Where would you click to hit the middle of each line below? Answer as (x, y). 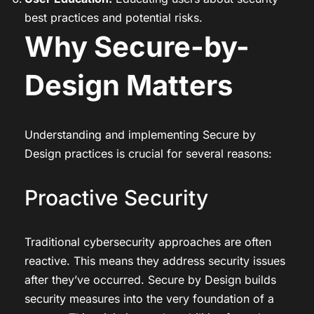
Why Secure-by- (137, 46)
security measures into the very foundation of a (149, 298)
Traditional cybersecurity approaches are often (148, 241)
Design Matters (129, 85)
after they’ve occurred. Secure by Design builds (150, 279)
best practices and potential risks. (114, 17)
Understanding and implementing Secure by (140, 134)
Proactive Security (116, 197)
